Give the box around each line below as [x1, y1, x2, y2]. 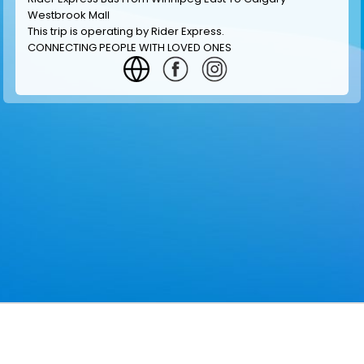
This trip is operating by [28, 24, 151, 39]
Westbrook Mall [28, 7, 110, 23]
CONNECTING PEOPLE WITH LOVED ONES [28, 40, 232, 55]
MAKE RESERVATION [243, 328, 357, 341]
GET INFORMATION [6, 328, 114, 341]
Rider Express [151, 24, 222, 39]
